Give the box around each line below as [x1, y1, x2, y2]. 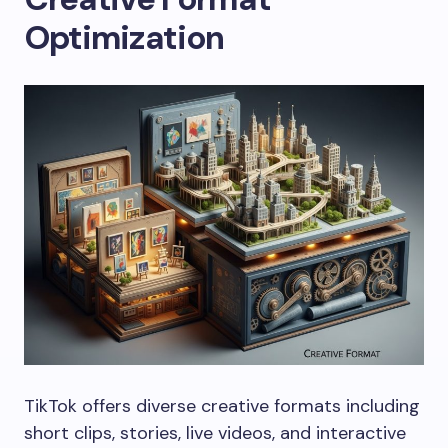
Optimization [24, 16, 225, 60]
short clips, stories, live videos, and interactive [24, 421, 406, 446]
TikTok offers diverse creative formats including [24, 394, 420, 419]
